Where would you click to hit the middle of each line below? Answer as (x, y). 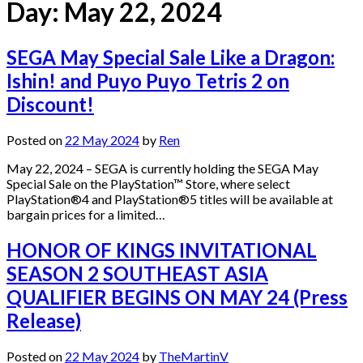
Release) (44, 320)
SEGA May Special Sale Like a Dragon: (171, 57)
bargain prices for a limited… (86, 214)
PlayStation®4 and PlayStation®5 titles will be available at (170, 199)
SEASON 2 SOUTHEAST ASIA (137, 273)
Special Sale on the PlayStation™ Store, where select (148, 183)
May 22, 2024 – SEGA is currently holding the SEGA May (162, 168)
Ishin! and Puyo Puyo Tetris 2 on (148, 80)
